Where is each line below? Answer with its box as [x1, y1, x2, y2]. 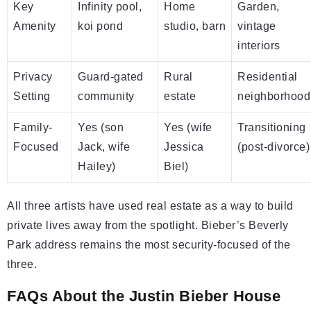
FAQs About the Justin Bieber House [7, 287, 280, 305]
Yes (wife [164, 121, 212, 133]
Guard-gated [78, 70, 144, 83]
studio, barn [164, 19, 226, 32]
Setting [13, 90, 51, 102]
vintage [237, 19, 276, 32]
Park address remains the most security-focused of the [7, 238, 291, 251]
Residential [237, 70, 298, 83]
